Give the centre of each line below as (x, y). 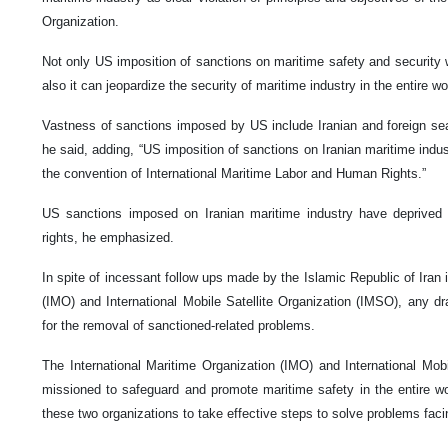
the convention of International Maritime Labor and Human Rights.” (234, 174)
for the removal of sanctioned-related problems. (178, 326)
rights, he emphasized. (108, 238)
